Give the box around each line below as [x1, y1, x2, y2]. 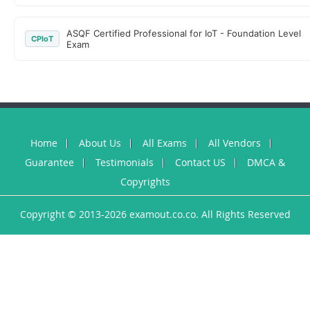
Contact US [175, 156, 226, 169]
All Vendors [208, 136, 261, 149]
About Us [78, 136, 121, 149]
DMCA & [247, 156, 285, 169]
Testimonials [95, 156, 154, 169]
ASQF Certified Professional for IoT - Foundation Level [66, 28, 301, 39]
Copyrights [120, 175, 170, 188]
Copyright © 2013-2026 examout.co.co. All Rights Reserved [19, 208, 291, 221]
